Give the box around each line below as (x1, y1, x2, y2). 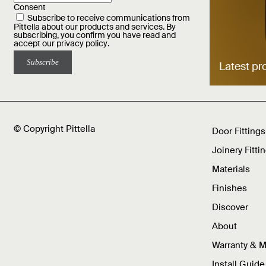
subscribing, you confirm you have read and (14, 30, 176, 41)
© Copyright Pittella (14, 123, 95, 135)
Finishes (211, 182, 247, 195)
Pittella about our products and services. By (14, 21, 176, 33)
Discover (211, 201, 248, 214)
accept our (14, 38, 56, 49)
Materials (211, 163, 250, 176)
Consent (14, 2, 46, 13)
